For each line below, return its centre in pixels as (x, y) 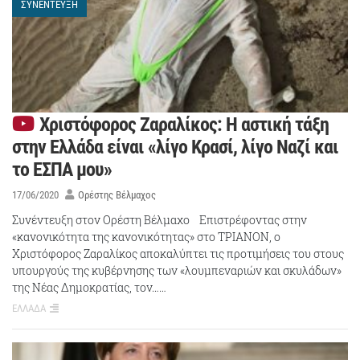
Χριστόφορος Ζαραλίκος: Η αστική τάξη (184, 125)
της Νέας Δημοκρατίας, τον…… (89, 287)
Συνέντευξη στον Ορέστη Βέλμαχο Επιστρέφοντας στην (160, 219)
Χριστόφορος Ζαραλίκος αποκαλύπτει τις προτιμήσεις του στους (178, 253)
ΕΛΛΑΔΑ (29, 308)
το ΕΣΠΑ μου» (62, 170)
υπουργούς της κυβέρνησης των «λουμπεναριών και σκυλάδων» (177, 270)
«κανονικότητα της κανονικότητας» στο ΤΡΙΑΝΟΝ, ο (146, 236)
